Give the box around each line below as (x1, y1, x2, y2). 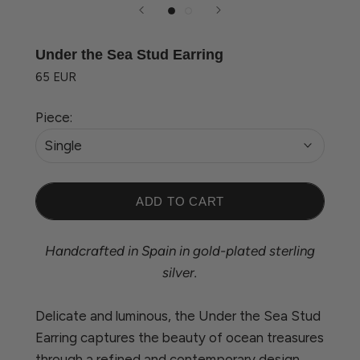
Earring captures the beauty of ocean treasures (35, 329, 324, 346)
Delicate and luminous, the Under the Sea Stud (35, 307, 321, 324)
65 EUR (35, 69, 76, 84)
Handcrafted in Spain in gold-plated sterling (45, 242, 315, 259)
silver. (162, 264, 198, 280)
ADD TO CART (135, 194, 225, 208)
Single (44, 137, 82, 153)
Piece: (35, 108, 72, 125)
